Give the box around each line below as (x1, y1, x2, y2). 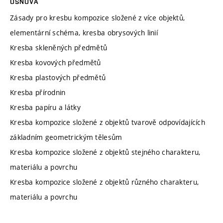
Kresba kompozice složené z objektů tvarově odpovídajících (10, 117, 205, 127)
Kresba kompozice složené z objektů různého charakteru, (10, 177, 199, 187)
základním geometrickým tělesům (10, 132, 122, 142)
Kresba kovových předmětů (10, 58, 101, 68)
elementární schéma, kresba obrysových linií (10, 28, 158, 38)
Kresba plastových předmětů (10, 73, 106, 83)
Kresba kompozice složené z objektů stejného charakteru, (10, 147, 201, 157)
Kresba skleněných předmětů (10, 43, 108, 53)
